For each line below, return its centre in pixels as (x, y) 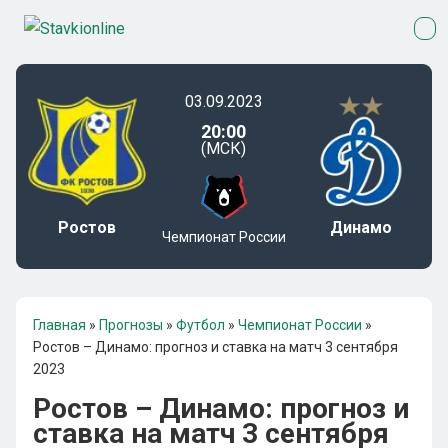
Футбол (200, 325)
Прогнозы (131, 325)
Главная (59, 325)
